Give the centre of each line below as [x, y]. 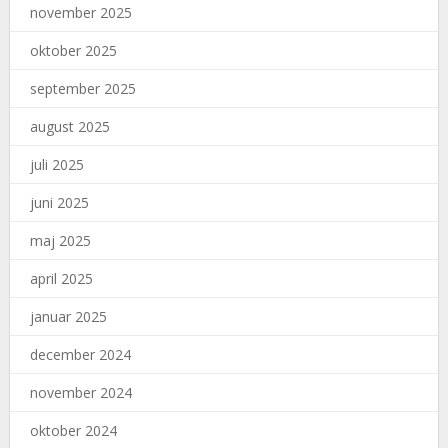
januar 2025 [68, 317]
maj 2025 [60, 241]
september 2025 [82, 89]
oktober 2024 [73, 431]
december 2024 [80, 355]
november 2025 [80, 13]
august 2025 [69, 127]
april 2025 [61, 279]
